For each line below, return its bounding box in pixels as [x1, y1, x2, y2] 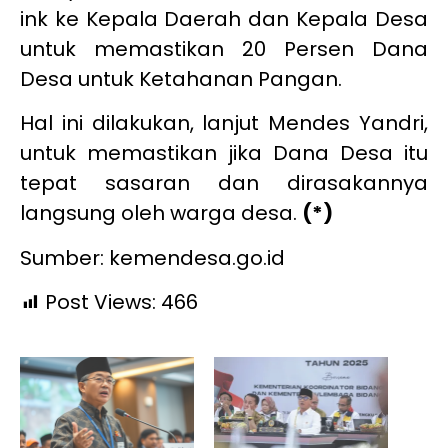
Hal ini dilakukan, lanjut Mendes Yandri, [20, 109, 428, 138]
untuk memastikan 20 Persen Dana [20, 34, 428, 63]
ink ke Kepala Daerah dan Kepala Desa [20, 4, 428, 33]
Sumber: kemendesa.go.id [20, 243, 285, 272]
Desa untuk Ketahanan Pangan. [20, 64, 342, 93]
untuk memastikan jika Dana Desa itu [20, 139, 428, 168]
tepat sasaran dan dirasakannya [20, 169, 428, 198]
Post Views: [45, 288, 156, 317]
